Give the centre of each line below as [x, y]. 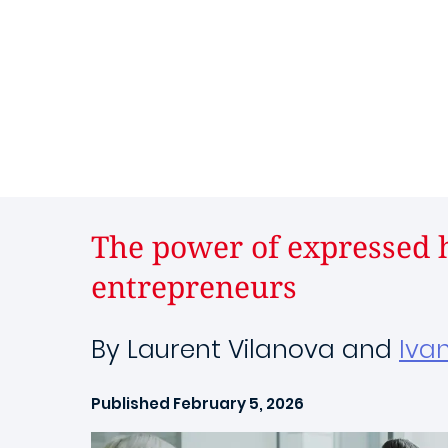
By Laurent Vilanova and [245, 349]
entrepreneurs [194, 286]
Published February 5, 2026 [197, 403]
